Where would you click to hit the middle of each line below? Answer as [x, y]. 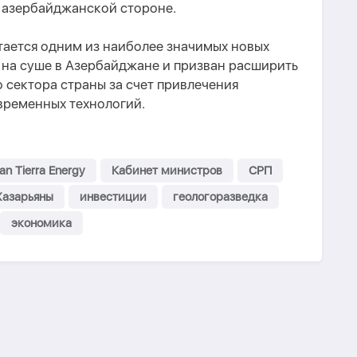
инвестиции [113, 197]
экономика [41, 223]
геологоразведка [220, 197]
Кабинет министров [167, 171]
